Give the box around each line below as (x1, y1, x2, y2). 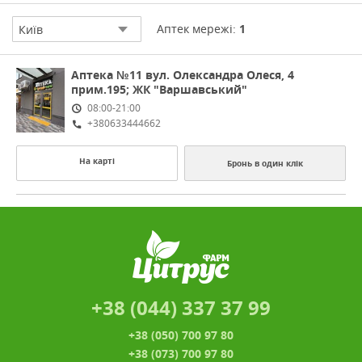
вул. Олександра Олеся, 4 (145, 67, 294, 82)
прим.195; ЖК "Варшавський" (71, 82, 247, 97)
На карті (78, 155, 115, 166)
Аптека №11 (71, 67, 142, 82)
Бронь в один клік (227, 158, 304, 169)
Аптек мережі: (157, 21, 239, 36)
